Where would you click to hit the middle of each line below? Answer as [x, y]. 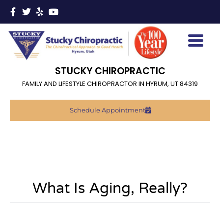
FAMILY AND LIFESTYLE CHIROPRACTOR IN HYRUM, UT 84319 [110, 84]
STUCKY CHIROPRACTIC [110, 71]
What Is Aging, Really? [110, 189]
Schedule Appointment [107, 110]
